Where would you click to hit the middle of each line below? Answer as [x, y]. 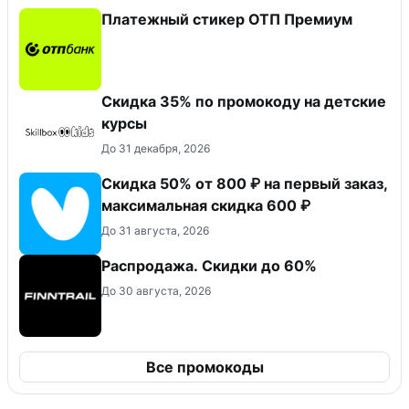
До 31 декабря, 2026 [156, 149]
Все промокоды [204, 367]
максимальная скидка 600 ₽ [206, 206]
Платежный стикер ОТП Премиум [227, 20]
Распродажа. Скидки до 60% [209, 266]
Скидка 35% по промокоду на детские [244, 102]
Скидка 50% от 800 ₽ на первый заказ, [245, 184]
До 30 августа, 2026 [156, 291]
